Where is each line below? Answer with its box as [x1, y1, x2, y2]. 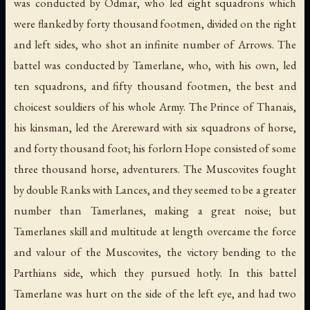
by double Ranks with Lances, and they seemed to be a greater [14, 182, 296, 198]
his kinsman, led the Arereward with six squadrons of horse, [14, 120, 296, 136]
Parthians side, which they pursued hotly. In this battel [14, 265, 296, 281]
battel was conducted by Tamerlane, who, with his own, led [14, 57, 296, 73]
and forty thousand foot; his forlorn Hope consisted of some [14, 140, 296, 156]
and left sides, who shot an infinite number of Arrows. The [14, 37, 296, 53]
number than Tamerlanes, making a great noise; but [14, 203, 296, 219]
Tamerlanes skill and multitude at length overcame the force [14, 224, 296, 239]
